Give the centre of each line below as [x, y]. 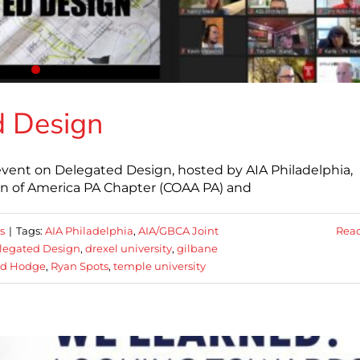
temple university [160, 266]
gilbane [197, 249]
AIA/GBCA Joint [178, 231]
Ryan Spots [80, 266]
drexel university [129, 249]
